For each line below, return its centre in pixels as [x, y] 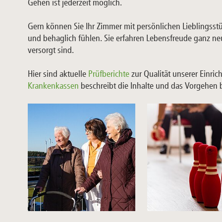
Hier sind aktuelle [58, 74]
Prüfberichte [109, 74]
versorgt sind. [51, 50]
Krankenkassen [53, 86]
